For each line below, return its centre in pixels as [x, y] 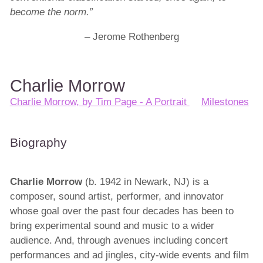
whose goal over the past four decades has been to [122, 211]
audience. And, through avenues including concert [119, 241]
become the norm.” [51, 12]
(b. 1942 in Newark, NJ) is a [145, 182]
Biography [38, 142]
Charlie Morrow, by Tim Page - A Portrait [100, 102]
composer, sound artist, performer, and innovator [117, 197]
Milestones [225, 102]
